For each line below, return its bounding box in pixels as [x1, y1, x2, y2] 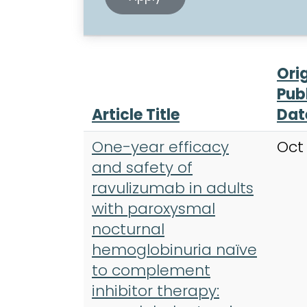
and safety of [92, 156, 193, 178]
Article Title [92, 103, 180, 125]
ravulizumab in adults [92, 177, 254, 199]
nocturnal [92, 218, 164, 240]
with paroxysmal [92, 197, 215, 219]
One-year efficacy [92, 136, 229, 158]
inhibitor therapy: [92, 280, 219, 302]
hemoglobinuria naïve [92, 238, 257, 260]
